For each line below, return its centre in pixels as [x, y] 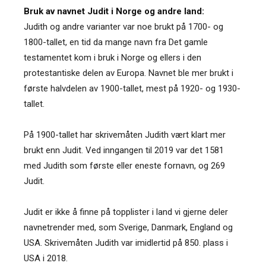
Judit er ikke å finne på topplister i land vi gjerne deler [126, 212]
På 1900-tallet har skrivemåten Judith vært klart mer [125, 134]
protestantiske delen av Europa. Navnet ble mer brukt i [129, 73]
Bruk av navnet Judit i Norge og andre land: [114, 11]
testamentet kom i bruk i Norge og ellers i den [113, 57]
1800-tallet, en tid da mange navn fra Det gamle [116, 42]
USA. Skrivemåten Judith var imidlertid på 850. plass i [126, 243]
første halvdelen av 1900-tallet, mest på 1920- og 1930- [132, 88]
